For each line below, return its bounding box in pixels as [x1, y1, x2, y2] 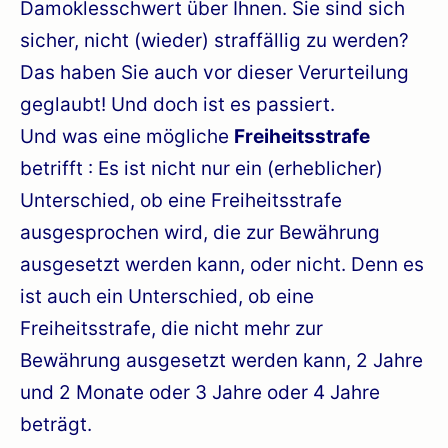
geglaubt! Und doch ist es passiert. [20, 92, 335, 116]
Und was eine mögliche [20, 124, 234, 148]
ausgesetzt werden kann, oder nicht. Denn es [20, 252, 424, 276]
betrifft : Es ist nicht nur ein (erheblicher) [20, 156, 383, 180]
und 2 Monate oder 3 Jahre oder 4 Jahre [20, 380, 380, 404]
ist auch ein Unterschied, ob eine [20, 284, 314, 308]
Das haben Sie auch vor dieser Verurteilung [20, 60, 409, 84]
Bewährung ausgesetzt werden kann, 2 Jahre [20, 348, 423, 372]
